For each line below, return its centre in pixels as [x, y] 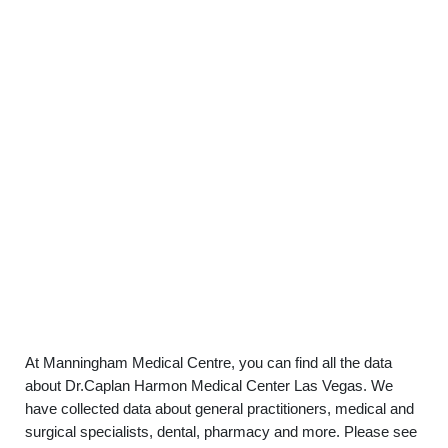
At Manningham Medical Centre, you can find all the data [208, 362]
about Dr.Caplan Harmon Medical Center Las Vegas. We [209, 385]
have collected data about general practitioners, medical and [219, 408]
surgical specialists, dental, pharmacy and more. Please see [221, 431]
